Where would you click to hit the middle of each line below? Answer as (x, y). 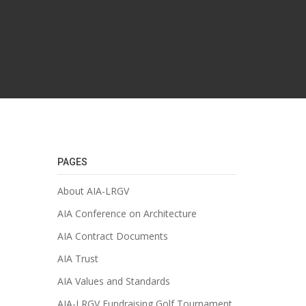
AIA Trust (78, 259)
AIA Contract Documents (112, 236)
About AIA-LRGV (93, 191)
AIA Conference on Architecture (127, 213)
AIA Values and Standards (113, 281)
